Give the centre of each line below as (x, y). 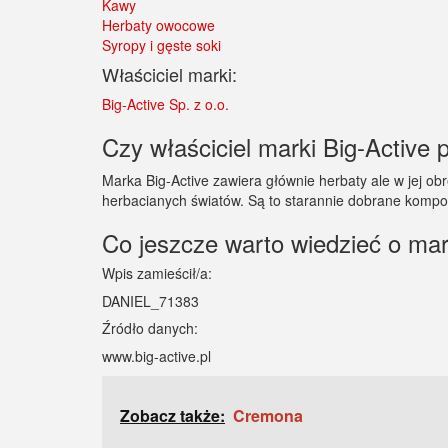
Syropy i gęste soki (161, 45)
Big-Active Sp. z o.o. (165, 104)
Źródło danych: (150, 328)
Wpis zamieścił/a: (157, 273)
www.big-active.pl (156, 356)
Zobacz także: (172, 415)
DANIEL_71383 (150, 301)
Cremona (268, 415)
